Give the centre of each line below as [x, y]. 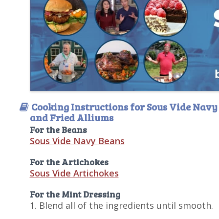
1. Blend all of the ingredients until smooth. [121, 205]
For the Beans [58, 130]
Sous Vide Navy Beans [77, 141]
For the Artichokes [69, 162]
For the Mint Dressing [75, 194]
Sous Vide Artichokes [74, 173]
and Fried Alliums [71, 117]
